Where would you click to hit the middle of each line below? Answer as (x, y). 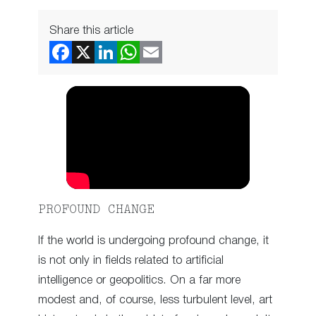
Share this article (91, 30)
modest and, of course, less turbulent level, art (155, 300)
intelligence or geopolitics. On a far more (139, 280)
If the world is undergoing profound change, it (153, 241)
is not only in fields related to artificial (131, 260)
